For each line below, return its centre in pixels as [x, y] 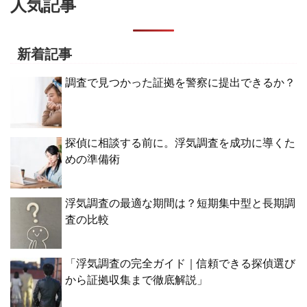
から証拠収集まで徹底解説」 [136, 280]
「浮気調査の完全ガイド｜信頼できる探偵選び [180, 263]
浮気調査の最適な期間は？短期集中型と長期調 [180, 203]
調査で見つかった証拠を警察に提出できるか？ [180, 82]
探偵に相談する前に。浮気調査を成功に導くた [180, 143]
